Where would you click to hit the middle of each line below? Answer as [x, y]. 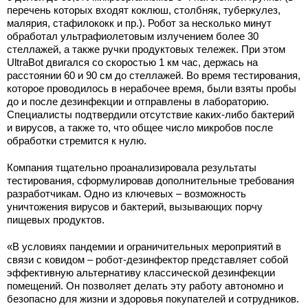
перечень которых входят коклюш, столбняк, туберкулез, [144, 10]
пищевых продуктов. [56, 220]
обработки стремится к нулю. [77, 141]
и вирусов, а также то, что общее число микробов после [140, 128]
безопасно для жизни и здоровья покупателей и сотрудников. [153, 299]
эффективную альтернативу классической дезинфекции [141, 273]
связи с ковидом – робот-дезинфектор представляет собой [147, 260]
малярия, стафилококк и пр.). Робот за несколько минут [139, 23]
